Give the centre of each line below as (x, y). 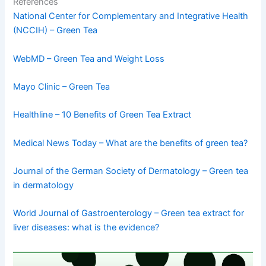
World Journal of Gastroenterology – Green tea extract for (129, 213)
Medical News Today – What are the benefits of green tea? (131, 143)
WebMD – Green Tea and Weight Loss (89, 58)
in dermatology (44, 185)
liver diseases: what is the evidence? (86, 228)
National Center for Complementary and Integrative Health (131, 16)
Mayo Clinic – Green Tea (62, 86)
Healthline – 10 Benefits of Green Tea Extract (102, 115)
